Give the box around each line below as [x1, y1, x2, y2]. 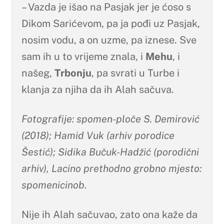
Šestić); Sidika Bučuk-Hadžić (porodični [21, 145, 199, 158]
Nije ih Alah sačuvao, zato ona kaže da [21, 208, 197, 220]
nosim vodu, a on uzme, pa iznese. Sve [21, 33, 196, 46]
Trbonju [54, 66, 91, 79]
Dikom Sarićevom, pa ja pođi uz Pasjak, [21, 17, 200, 29]
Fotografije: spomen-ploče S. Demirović [21, 112, 199, 125]
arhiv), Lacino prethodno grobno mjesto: [21, 162, 201, 174]
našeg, [21, 66, 54, 79]
